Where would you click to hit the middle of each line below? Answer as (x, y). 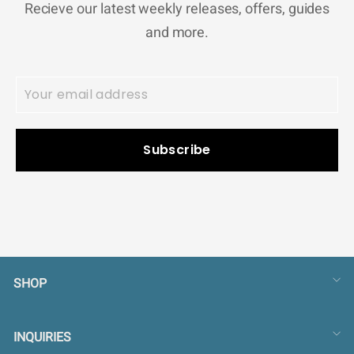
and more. (177, 32)
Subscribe (177, 149)
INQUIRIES (42, 337)
